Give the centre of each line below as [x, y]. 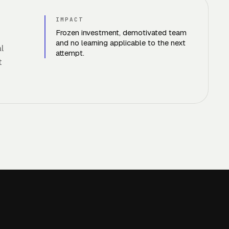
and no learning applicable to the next [121, 43]
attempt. [70, 53]
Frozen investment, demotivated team [121, 32]
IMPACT [70, 19]
